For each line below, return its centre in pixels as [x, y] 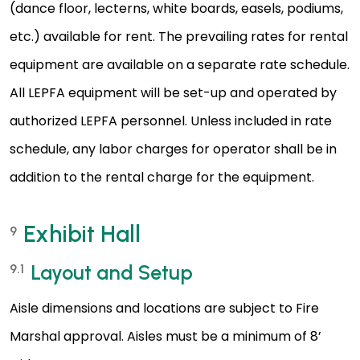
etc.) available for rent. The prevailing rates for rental [179, 37]
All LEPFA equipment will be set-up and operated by [173, 93]
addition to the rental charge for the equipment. [162, 178]
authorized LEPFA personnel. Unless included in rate [171, 121]
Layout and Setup [112, 273]
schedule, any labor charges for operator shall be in [173, 149]
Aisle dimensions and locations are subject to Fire [164, 309]
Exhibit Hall [82, 234]
